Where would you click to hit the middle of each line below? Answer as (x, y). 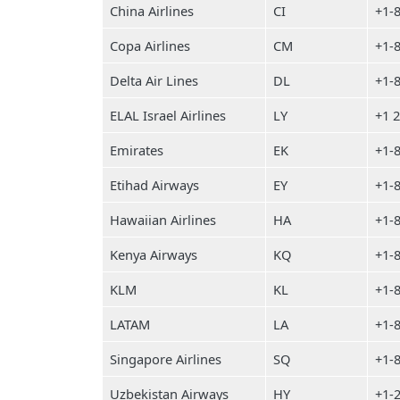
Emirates (137, 150)
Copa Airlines (150, 46)
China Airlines (152, 11)
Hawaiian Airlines (163, 220)
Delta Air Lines (154, 80)
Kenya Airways (154, 254)
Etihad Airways (154, 185)
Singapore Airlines (166, 359)
